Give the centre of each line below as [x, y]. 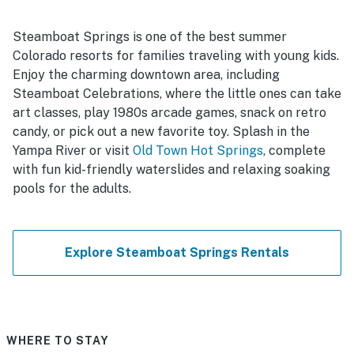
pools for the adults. [72, 189]
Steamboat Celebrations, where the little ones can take [177, 94]
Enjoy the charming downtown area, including [146, 75]
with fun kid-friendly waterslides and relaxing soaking [171, 170]
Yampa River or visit [73, 151]
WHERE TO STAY [58, 341]
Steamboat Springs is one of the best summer [150, 37]
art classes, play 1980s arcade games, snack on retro [169, 113]
